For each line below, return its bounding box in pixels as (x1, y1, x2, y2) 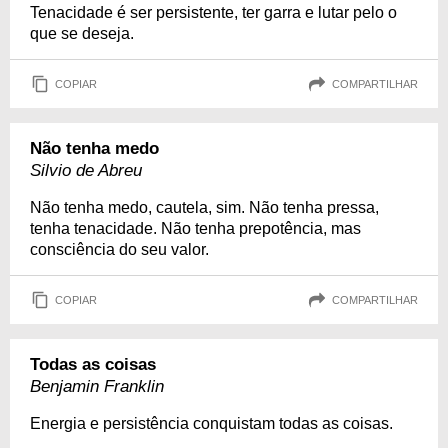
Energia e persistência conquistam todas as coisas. (30, 415, 393, 432)
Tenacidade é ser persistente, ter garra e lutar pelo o (30, 4, 397, 21)
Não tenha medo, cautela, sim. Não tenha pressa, (30, 199, 379, 216)
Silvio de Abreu (30, 161, 142, 180)
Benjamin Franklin (30, 377, 164, 396)
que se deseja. (30, 25, 134, 42)
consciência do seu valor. (30, 241, 209, 258)
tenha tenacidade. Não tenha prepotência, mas (30, 220, 361, 237)
